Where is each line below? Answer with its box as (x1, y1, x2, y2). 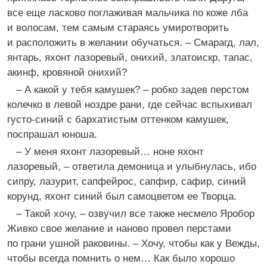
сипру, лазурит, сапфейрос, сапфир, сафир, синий (7, 176, 246, 187)
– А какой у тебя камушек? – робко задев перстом (16, 84, 249, 95)
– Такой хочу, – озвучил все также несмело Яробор (16, 208, 254, 219)
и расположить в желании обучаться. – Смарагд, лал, (7, 37, 259, 48)
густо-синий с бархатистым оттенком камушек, (7, 114, 229, 125)
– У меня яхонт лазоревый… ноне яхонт (16, 146, 204, 157)
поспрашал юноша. (7, 129, 97, 140)
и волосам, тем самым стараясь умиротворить (7, 22, 229, 33)
